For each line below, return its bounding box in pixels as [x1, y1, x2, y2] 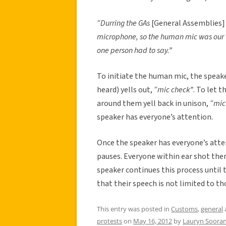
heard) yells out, [97, 84, 154, 95]
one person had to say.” [97, 44, 172, 56]
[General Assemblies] [151, 17, 225, 29]
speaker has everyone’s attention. [97, 111, 213, 123]
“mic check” [154, 84, 193, 95]
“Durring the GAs [97, 17, 151, 29]
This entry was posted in [97, 204, 171, 213]
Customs [171, 204, 198, 213]
